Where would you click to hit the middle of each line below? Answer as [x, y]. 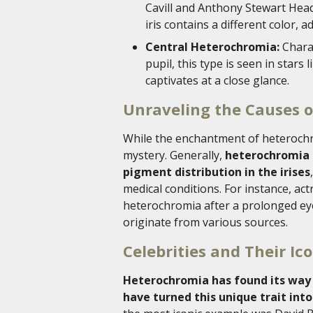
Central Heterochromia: [212, 47]
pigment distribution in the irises [217, 172]
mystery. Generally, [174, 155]
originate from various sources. [205, 223]
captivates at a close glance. [217, 81]
